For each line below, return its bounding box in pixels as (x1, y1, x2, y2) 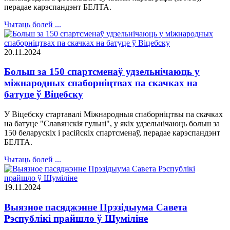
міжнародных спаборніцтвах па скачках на (4, 78, 198, 89)
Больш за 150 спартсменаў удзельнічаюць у (4, 66, 200, 78)
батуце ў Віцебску (4, 89, 83, 100)
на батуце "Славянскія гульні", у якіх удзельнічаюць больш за (4, 119, 220, 128)
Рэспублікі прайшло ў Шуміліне (4, 213, 148, 224)
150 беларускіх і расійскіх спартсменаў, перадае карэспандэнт (4, 128, 220, 138)
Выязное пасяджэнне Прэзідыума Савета (4, 201, 187, 213)
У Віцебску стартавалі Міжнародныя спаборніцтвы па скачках (4, 110, 223, 119)
